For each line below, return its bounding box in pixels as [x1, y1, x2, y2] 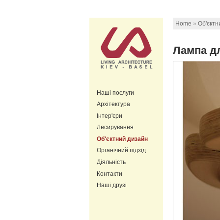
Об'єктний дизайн [97, 135, 148, 142]
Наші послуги [97, 89, 134, 96]
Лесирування [97, 124, 134, 131]
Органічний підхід [97, 147, 146, 154]
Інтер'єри [97, 112, 122, 119]
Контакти [97, 170, 122, 177]
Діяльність [97, 159, 126, 166]
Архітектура [97, 101, 130, 108]
